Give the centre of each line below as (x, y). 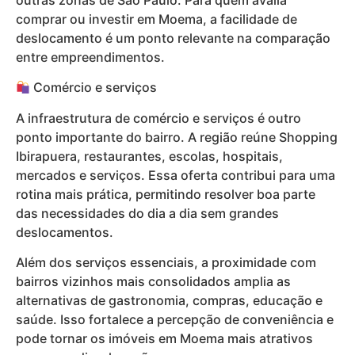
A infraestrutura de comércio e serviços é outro (158, 118)
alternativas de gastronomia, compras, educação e (169, 301)
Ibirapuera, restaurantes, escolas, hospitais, (149, 156)
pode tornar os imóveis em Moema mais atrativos (164, 339)
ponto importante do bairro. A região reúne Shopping (177, 137)
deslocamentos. (65, 232)
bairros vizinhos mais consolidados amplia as (153, 282)
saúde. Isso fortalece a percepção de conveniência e (175, 320)
